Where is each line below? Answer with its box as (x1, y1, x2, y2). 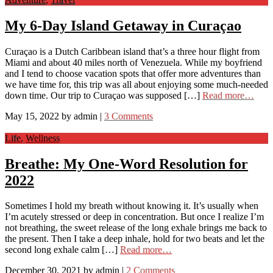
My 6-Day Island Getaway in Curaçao (5, 17, 241, 34)
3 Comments (104, 110, 153, 121)
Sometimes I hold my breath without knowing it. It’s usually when (5, 200, 258, 211)
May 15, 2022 (5, 110, 59, 121)
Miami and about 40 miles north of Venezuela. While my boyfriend (5, 57, 262, 68)
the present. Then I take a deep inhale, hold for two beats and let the (5, 233, 264, 244)
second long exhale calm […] (5, 244, 120, 255)
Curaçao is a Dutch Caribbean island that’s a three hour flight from (5, 46, 260, 57)
